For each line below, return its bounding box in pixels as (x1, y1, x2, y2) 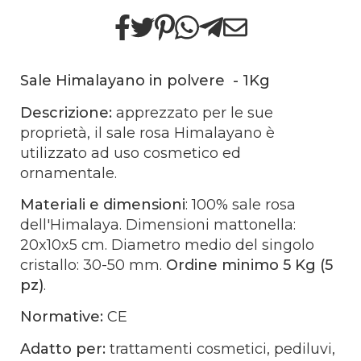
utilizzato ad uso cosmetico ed (20, 143, 241, 162)
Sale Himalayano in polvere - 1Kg (20, 72, 270, 90)
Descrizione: (20, 103, 112, 122)
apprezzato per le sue (112, 103, 273, 122)
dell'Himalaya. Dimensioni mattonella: (20, 216, 296, 234)
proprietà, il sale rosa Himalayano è (20, 123, 275, 142)
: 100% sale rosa (185, 196, 296, 214)
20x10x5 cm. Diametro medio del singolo (20, 236, 314, 255)
